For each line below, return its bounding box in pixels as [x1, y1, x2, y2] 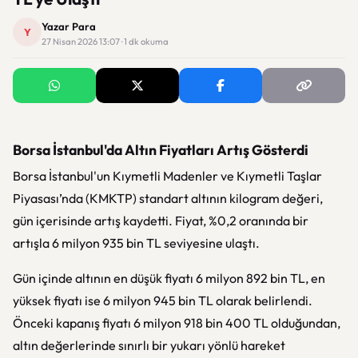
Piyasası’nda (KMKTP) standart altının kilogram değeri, [13, 190, 323, 206]
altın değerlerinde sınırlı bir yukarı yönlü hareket [13, 337, 285, 353]
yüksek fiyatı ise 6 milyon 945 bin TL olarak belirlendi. [13, 292, 312, 308]
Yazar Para [42, 20, 96, 33]
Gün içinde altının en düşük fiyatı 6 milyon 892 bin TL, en [13, 270, 325, 286]
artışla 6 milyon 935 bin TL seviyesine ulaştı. [13, 235, 260, 251]
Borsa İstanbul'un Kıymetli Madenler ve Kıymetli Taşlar [13, 168, 322, 184]
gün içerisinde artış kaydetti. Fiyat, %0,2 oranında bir [13, 213, 308, 229]
